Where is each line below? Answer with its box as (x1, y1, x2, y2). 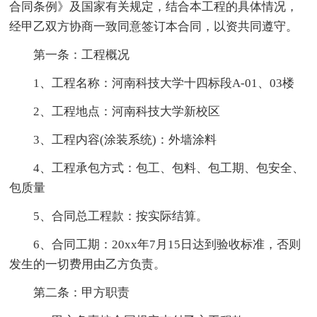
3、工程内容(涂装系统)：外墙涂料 (33, 133, 217, 147)
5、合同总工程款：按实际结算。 (33, 209, 209, 224)
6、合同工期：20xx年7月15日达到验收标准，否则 (33, 238, 301, 252)
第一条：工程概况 (33, 48, 130, 62)
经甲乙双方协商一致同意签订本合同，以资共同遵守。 (9, 20, 299, 34)
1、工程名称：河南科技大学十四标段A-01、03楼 (33, 76, 295, 91)
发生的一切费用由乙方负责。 (9, 258, 166, 272)
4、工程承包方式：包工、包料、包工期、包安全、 (33, 161, 305, 175)
